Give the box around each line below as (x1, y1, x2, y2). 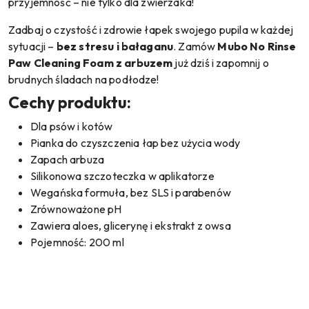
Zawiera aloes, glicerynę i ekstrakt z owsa (30, 218, 231, 232)
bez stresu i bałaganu (56, 39, 174, 53)
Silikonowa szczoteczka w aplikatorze (30, 168, 215, 183)
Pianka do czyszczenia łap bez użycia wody (30, 135, 241, 150)
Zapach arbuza (30, 152, 105, 166)
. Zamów (173, 39, 218, 53)
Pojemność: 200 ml (30, 235, 124, 249)
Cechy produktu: (8, 92, 131, 112)
